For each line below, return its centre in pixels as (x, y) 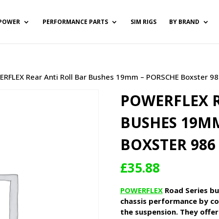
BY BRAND (184, 22)
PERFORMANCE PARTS (75, 22)
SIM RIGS (143, 22)
